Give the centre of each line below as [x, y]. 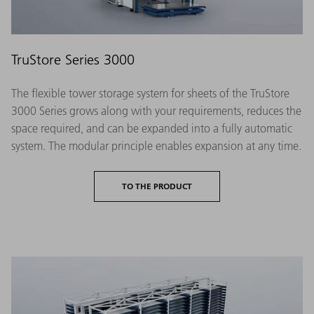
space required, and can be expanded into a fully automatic [152, 128]
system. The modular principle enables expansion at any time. [156, 145]
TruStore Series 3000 [73, 59]
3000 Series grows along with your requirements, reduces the [156, 110]
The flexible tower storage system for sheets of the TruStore [150, 93]
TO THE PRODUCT [157, 186]
